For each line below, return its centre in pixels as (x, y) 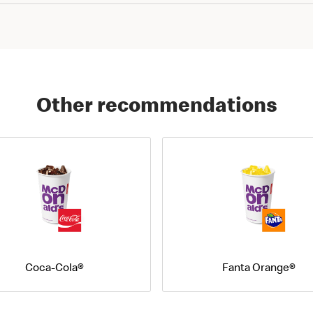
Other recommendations (156, 104)
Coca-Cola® (54, 267)
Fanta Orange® (259, 267)
